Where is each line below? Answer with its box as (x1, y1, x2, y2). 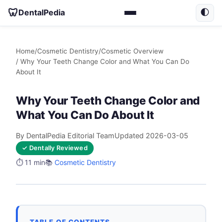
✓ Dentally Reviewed (22, 144, 88, 152)
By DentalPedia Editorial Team (16, 131, 114, 140)
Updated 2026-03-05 (114, 131, 188, 140)
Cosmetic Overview (101, 47, 164, 55)
